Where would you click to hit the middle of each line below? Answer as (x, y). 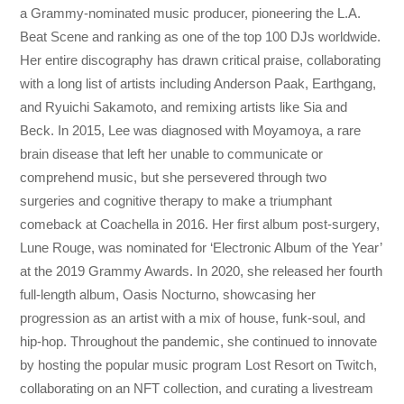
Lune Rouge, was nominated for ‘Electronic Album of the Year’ (201, 247)
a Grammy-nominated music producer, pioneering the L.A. (191, 13)
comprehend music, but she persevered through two (174, 177)
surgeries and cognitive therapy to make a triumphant (176, 200)
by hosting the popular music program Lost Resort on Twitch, (199, 364)
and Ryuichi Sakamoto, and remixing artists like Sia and (184, 106)
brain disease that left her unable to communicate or (172, 153)
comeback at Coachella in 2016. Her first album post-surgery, (200, 224)
